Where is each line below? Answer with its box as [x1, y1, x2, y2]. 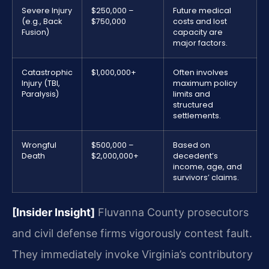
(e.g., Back [22, 16, 62, 27]
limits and [173, 89, 210, 100]
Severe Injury [22, 5, 72, 16]
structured [173, 100, 213, 110]
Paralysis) [22, 89, 59, 100]
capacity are [173, 27, 223, 38]
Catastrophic [22, 67, 73, 78]
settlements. [173, 110, 221, 121]
